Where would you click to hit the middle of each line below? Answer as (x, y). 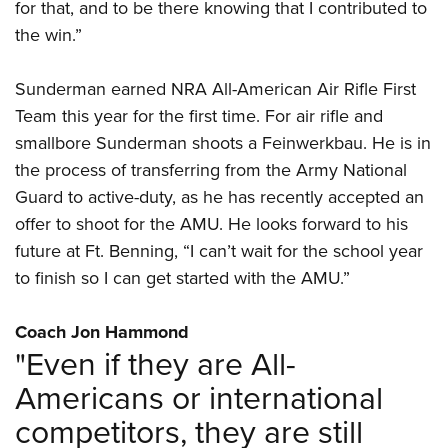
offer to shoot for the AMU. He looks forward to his (211, 224)
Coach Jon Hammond (102, 332)
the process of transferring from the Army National (211, 170)
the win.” (48, 35)
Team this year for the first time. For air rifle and (199, 116)
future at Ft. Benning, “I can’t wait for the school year (219, 251)
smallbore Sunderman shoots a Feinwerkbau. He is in (223, 143)
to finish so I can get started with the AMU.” (182, 278)
